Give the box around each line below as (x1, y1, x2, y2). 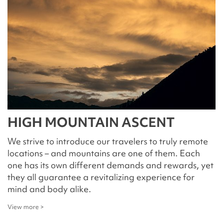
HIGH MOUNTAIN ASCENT (7, 114, 175, 131)
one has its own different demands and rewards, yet (7, 159, 214, 171)
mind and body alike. (7, 183, 91, 195)
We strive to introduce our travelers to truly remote (7, 135, 208, 147)
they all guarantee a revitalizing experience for (7, 171, 195, 183)
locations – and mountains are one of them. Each (7, 147, 200, 159)
